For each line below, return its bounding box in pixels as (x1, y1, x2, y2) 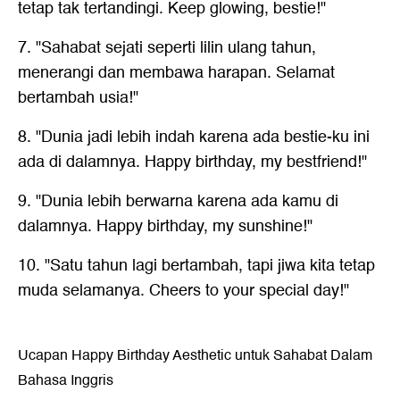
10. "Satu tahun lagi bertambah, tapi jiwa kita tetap (18, 252, 375, 279)
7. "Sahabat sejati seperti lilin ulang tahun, (18, 34, 316, 61)
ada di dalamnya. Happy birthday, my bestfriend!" (18, 148, 367, 175)
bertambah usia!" (18, 84, 138, 111)
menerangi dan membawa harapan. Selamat (18, 59, 335, 86)
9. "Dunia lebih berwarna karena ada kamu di (18, 187, 338, 214)
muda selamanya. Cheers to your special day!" (18, 277, 349, 304)
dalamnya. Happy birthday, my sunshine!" (18, 212, 312, 239)
